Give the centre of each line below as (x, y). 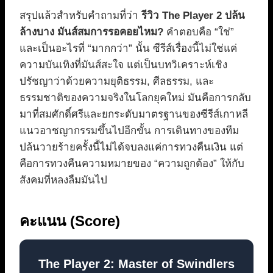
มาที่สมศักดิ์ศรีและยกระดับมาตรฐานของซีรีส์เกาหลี (134, 115)
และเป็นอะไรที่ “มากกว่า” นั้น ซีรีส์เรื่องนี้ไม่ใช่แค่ (128, 49)
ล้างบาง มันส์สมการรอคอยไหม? (91, 32)
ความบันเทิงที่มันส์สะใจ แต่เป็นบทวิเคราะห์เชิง (123, 65)
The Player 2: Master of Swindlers (136, 264)
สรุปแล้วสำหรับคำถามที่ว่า (80, 16)
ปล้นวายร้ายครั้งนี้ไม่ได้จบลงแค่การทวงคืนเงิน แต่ (131, 147)
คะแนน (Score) (70, 221)
